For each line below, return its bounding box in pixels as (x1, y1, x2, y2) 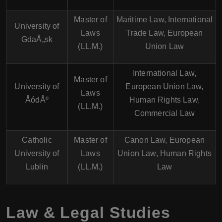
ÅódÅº (25, 96, 49, 104)
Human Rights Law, (129, 96, 200, 104)
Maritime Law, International (116, 15, 213, 24)
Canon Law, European (124, 136, 205, 144)
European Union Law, (125, 82, 204, 91)
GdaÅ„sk (21, 35, 53, 44)
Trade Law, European (126, 29, 203, 37)
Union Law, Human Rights (117, 149, 212, 158)
